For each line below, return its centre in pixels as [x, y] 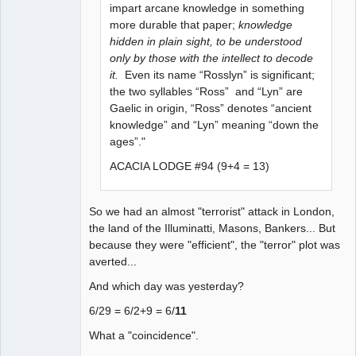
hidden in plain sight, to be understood [206, 41]
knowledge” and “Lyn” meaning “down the [215, 124]
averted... [113, 262]
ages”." [128, 141]
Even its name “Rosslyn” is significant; [217, 74]
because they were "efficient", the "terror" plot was [215, 245]
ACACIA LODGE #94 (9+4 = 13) [190, 166]
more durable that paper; [174, 24]
